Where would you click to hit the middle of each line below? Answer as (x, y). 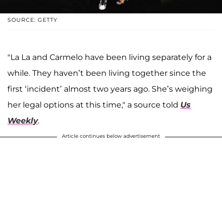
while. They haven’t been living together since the (107, 73)
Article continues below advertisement (111, 136)
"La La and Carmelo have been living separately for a (110, 57)
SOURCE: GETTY (32, 20)
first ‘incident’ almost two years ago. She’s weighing (110, 89)
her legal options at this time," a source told (94, 105)
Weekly (23, 121)
